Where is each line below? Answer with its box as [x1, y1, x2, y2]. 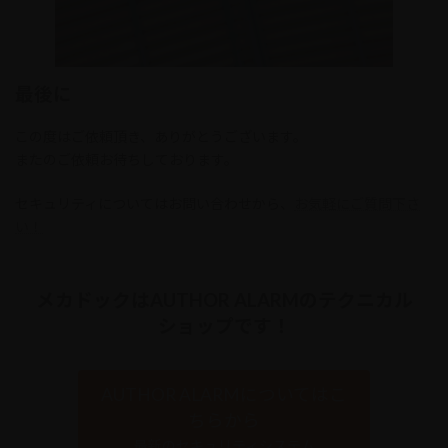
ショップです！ [157, 314, 291, 337]
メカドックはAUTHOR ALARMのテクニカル [35, 288, 413, 311]
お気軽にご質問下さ [294, 195, 420, 213]
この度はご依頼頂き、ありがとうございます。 [15, 128, 307, 146]
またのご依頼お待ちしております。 [15, 151, 238, 169]
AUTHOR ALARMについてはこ [101, 383, 347, 405]
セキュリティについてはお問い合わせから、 [15, 195, 294, 213]
